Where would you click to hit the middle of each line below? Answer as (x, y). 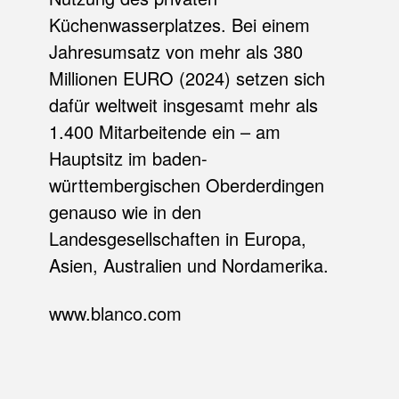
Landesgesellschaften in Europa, (177, 238)
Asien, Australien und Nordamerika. (188, 265)
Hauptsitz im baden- (128, 158)
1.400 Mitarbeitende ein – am (164, 131)
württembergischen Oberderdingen (186, 184)
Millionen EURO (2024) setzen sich (187, 77)
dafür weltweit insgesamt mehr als (183, 104)
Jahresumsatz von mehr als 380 (175, 51)
